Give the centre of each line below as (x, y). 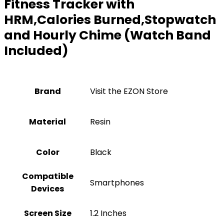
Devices (47, 189)
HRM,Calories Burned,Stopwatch (110, 20)
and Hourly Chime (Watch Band (107, 35)
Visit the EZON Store (129, 91)
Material (47, 122)
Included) (36, 51)
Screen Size (47, 213)
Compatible (47, 176)
